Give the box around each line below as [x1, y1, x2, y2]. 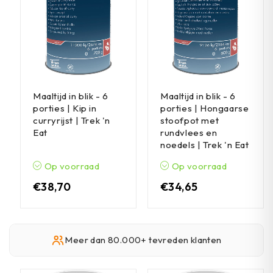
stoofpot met [160, 115, 219, 126]
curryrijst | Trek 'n [33, 115, 110, 126]
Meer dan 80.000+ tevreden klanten [65, 234, 222, 246]
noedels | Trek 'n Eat [160, 139, 249, 151]
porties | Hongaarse [160, 102, 249, 114]
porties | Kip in [33, 102, 97, 114]
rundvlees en [160, 127, 218, 138]
